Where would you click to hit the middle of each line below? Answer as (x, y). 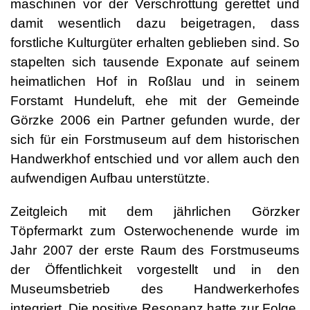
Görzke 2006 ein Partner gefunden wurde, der (155, 120)
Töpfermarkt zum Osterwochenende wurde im (155, 231)
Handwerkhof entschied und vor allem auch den (155, 159)
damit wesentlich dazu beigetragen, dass (155, 23)
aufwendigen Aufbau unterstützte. (110, 178)
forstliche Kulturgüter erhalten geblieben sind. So (155, 43)
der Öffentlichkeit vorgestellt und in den (155, 270)
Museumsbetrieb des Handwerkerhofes (155, 289)
